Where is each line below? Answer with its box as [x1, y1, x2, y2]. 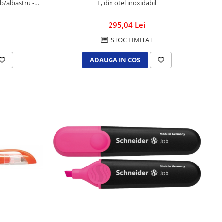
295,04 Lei [108, 20, 145, 30]
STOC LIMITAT [110, 35, 153, 45]
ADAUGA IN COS [89, 55, 140, 65]
